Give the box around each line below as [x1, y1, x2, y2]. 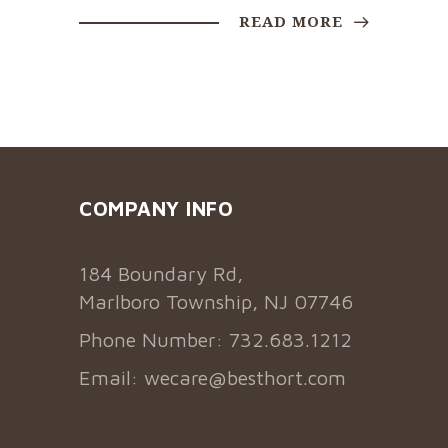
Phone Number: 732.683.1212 [79, 327, 352, 351]
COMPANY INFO [79, 196, 233, 220]
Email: [79, 365, 144, 389]
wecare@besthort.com [144, 365, 346, 389]
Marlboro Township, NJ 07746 [79, 289, 353, 313]
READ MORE [239, 10, 348, 31]
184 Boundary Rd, [79, 261, 243, 285]
